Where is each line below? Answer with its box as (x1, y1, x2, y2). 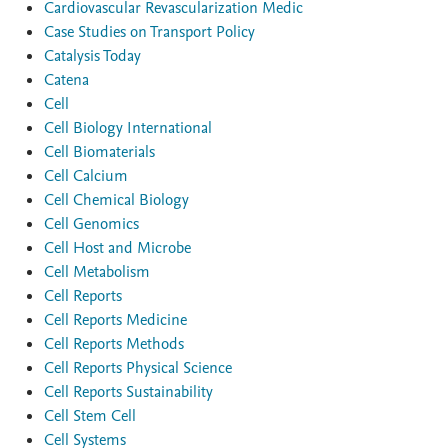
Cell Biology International (44, 117, 212, 139)
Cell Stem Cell (44, 405, 136, 427)
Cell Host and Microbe (44, 237, 191, 259)
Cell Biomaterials (44, 141, 155, 163)
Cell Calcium (44, 165, 128, 187)
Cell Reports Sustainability (44, 381, 213, 403)
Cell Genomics (44, 213, 139, 235)
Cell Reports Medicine (44, 309, 187, 331)
